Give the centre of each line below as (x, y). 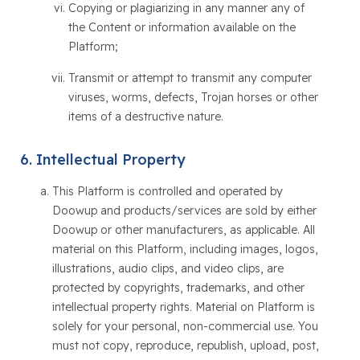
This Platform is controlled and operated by (167, 191)
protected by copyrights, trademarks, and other (178, 288)
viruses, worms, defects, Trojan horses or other (193, 97)
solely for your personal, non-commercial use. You (185, 326)
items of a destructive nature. (145, 117)
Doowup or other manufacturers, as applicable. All (183, 230)
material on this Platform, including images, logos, (185, 249)
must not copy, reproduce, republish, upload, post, (185, 346)
